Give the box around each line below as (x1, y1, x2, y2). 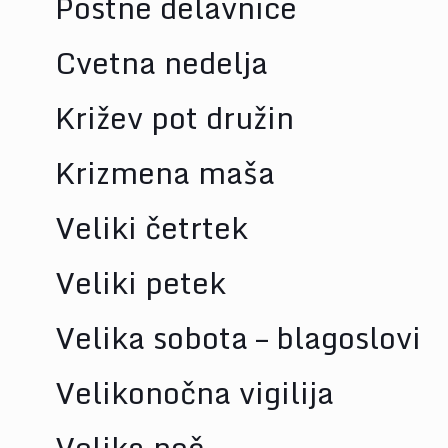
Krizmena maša (54, 148, 275, 197)
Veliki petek (54, 258, 226, 307)
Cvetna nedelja (54, 38, 268, 87)
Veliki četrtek (54, 203, 248, 252)
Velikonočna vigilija (54, 368, 334, 417)
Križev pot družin (54, 93, 294, 142)
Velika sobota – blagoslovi (54, 313, 421, 362)
